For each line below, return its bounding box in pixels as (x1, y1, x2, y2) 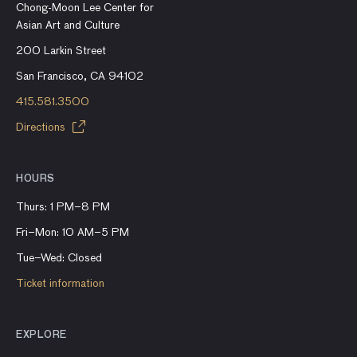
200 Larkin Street (16, 45, 106, 57)
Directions (16, 122, 69, 134)
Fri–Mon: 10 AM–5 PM (16, 227, 129, 239)
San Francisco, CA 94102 (16, 71, 143, 83)
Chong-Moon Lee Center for (16, 2, 154, 14)
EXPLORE (16, 331, 67, 341)
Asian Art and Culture (16, 20, 120, 32)
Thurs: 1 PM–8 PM (16, 202, 110, 214)
